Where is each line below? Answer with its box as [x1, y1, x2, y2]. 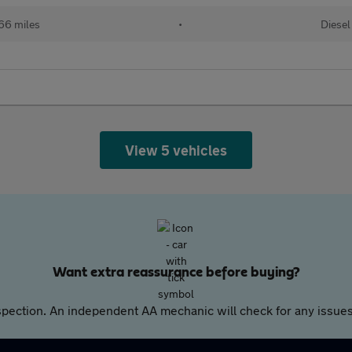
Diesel [321, 17, 350, 31]
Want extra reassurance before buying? [52, 266, 300, 280]
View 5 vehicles [124, 141, 228, 159]
